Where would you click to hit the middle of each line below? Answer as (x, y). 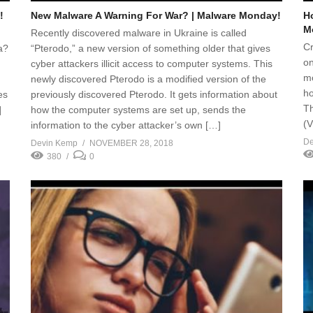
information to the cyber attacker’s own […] (126, 125)
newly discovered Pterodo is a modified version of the (148, 79)
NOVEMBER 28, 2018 (131, 143)
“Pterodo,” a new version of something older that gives (151, 48)
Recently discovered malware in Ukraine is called (139, 33)
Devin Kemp (54, 143)
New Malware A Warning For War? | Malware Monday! (156, 15)
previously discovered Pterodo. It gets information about (154, 94)
